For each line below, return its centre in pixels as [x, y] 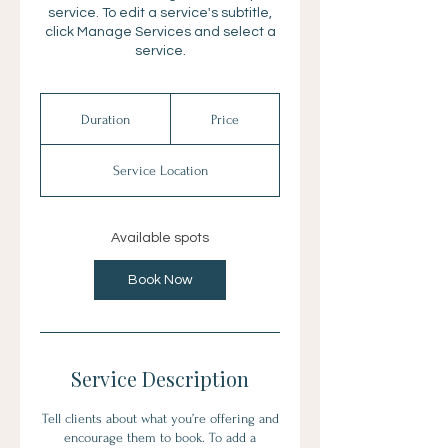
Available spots [160, 238]
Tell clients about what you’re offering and [160, 418]
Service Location [160, 170]
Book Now [160, 280]
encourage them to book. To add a [160, 437]
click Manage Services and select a [160, 32]
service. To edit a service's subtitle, [160, 13]
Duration [106, 119]
